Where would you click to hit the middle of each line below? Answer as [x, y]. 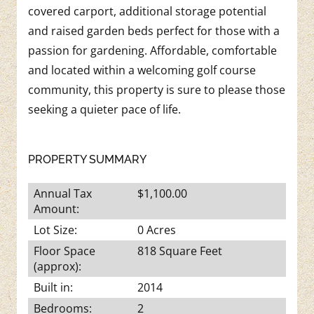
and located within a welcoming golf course [142, 70]
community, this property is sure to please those [157, 89]
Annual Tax [63, 193]
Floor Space [65, 251]
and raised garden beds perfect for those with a [154, 30]
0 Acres [156, 230]
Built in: [54, 287]
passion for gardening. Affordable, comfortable [152, 50]
